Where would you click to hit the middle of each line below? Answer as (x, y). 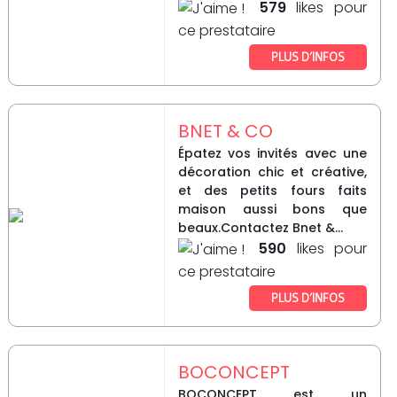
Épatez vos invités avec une (272, 154)
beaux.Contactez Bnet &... (260, 228)
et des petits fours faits (272, 191)
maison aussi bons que (272, 210)
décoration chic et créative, (272, 172)
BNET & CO (225, 132)
